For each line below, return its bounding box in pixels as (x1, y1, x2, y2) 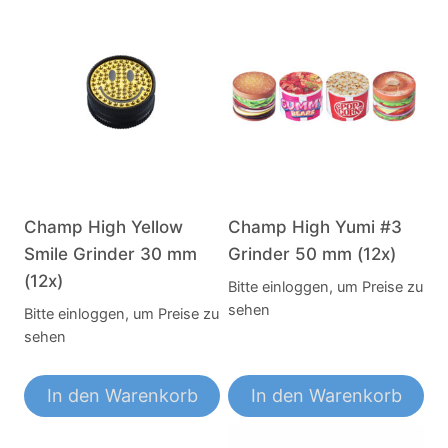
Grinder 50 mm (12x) (228, 243, 396, 264)
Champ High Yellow (24, 216, 183, 237)
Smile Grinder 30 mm (24, 243, 197, 264)
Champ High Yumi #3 (228, 216, 402, 237)
